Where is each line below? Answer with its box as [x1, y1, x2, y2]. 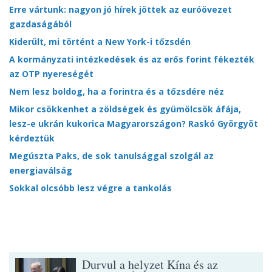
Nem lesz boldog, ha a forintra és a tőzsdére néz [9, 86, 224, 98]
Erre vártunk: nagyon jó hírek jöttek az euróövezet [9, 4, 232, 16]
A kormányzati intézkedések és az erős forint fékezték [9, 53, 254, 66]
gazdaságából [9, 18, 72, 30]
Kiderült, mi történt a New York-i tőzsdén [9, 36, 191, 48]
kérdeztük [9, 132, 55, 144]
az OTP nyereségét [9, 68, 93, 80]
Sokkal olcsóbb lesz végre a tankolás [9, 182, 172, 194]
